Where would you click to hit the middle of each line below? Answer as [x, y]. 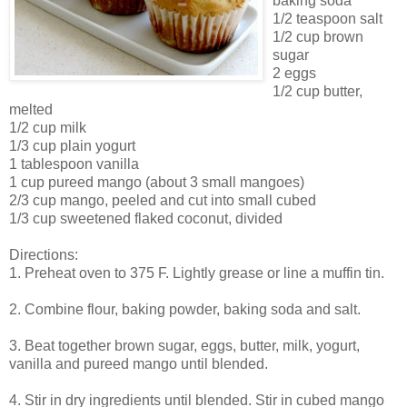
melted [31, 109]
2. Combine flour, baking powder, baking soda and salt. [185, 309]
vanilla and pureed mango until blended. [139, 363]
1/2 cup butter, [318, 91]
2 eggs [294, 73]
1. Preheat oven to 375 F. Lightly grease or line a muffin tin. [197, 273]
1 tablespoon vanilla [74, 164]
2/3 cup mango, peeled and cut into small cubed [163, 200]
